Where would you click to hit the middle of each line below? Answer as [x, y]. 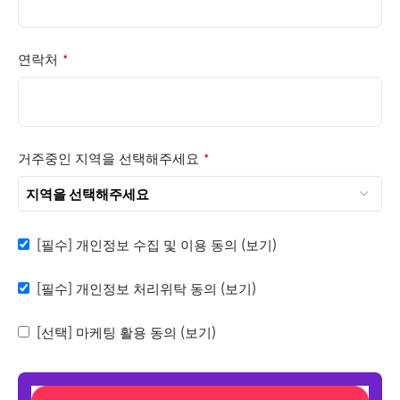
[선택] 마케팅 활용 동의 [109, 331]
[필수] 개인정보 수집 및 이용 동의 [139, 244]
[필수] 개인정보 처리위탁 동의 [129, 287]
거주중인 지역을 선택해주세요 [109, 157]
